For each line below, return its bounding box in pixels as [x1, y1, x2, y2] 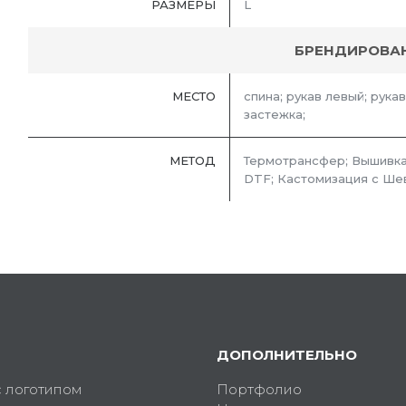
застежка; [244, 107, 305, 122]
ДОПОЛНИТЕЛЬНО [217, 346, 357, 364]
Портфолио [217, 381, 302, 399]
